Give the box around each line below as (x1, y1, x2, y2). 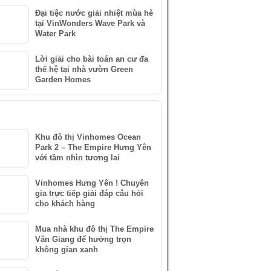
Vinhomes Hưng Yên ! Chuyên (35, 178, 149, 188)
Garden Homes (35, 75, 91, 84)
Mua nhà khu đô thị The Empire (35, 224, 154, 233)
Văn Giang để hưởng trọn (35, 235, 131, 244)
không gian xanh (35, 245, 98, 254)
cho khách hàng (35, 199, 95, 208)
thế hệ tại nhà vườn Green (35, 65, 133, 74)
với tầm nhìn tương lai (35, 153, 120, 162)
